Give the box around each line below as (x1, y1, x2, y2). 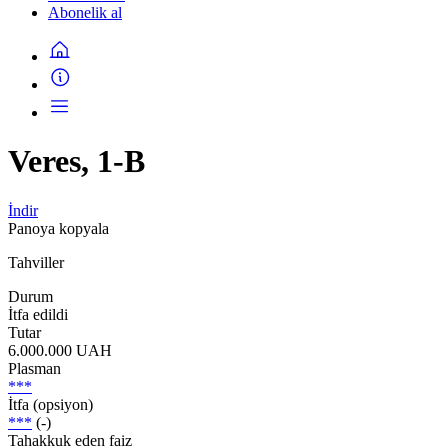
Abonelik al (48, 4, 122, 21)
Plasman (8, 359, 61, 377)
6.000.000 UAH (8, 341, 112, 359)
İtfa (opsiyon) (8, 395, 93, 413)
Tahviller (8, 253, 64, 271)
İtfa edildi (8, 305, 68, 323)
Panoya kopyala (8, 219, 109, 237)
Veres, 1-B (8, 143, 145, 180)
